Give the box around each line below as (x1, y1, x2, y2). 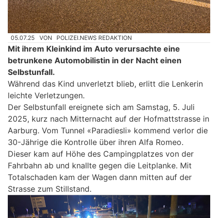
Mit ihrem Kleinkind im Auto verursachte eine (8, 43, 180, 54)
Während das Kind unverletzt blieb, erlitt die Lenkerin (8, 78, 203, 89)
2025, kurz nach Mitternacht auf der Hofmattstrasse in (8, 113, 209, 124)
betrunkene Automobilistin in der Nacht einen (8, 55, 182, 65)
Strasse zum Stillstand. (8, 183, 91, 194)
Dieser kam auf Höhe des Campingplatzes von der (8, 148, 194, 159)
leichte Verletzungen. (8, 90, 85, 100)
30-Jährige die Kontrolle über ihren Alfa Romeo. (8, 137, 183, 147)
